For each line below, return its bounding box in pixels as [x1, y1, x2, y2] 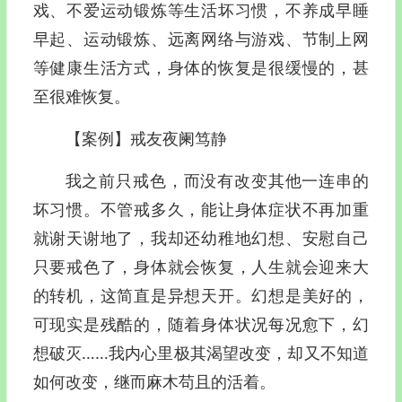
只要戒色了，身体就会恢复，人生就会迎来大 [32, 258, 369, 276]
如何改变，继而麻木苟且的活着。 [32, 372, 275, 391]
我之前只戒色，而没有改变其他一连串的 [65, 171, 369, 190]
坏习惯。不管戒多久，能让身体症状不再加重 [32, 200, 369, 219]
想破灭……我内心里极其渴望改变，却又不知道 [32, 344, 369, 363]
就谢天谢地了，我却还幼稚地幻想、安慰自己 [32, 229, 369, 248]
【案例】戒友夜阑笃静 [65, 129, 227, 148]
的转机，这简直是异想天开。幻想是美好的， [32, 286, 369, 305]
